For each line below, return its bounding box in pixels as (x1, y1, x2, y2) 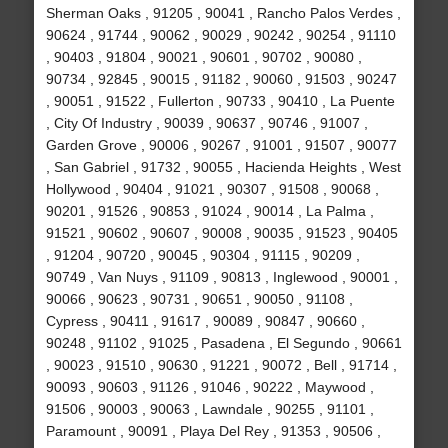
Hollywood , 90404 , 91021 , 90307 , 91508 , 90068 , (45, 181, 379, 198)
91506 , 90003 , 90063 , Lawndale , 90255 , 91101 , (45, 401, 374, 418)
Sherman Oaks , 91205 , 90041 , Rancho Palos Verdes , (45, 5, 401, 22)
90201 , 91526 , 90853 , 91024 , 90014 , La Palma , (45, 203, 374, 220)
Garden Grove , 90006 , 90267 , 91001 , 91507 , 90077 (45, 137, 397, 154)
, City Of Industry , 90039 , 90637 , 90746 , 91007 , (45, 115, 368, 132)
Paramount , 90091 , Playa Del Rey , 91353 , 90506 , (45, 423, 381, 440)
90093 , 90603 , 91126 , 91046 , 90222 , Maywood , (45, 379, 374, 396)
